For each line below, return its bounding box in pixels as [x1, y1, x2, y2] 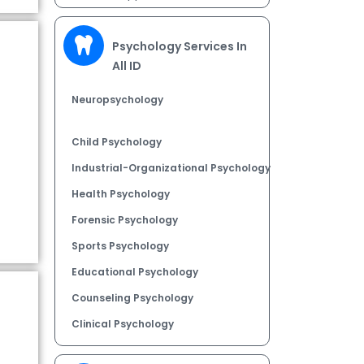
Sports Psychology [71, 238, 170, 253]
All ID [112, 57, 142, 74]
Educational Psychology [71, 264, 199, 279]
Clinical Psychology [71, 316, 175, 331]
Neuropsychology [71, 92, 164, 106]
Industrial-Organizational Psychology [71, 160, 271, 175]
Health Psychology [71, 186, 171, 201]
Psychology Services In [112, 37, 248, 54]
